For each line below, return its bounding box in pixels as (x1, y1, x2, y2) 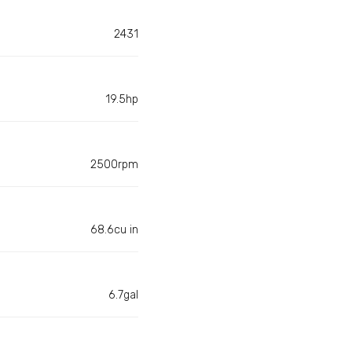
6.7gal (108, 288, 138, 302)
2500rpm (90, 158, 138, 172)
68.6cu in (90, 223, 138, 237)
